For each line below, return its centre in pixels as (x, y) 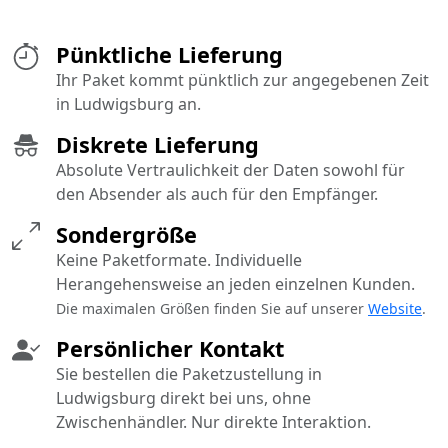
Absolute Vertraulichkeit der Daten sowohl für (230, 170)
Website (395, 309)
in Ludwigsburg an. (128, 104)
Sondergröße (126, 235)
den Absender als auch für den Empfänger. (217, 194)
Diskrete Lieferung (157, 145)
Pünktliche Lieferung (169, 55)
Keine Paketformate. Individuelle (179, 260)
